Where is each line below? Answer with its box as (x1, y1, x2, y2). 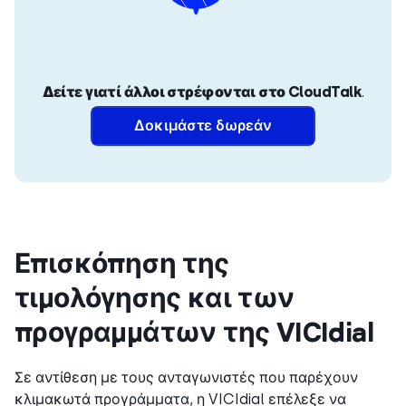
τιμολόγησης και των (14, 281, 295, 314)
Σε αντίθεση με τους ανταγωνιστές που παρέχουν (14, 369, 358, 387)
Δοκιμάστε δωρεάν (134, 117, 272, 135)
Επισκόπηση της (14, 246, 229, 279)
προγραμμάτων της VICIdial (14, 315, 373, 348)
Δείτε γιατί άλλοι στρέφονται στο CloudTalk (42, 83, 362, 101)
